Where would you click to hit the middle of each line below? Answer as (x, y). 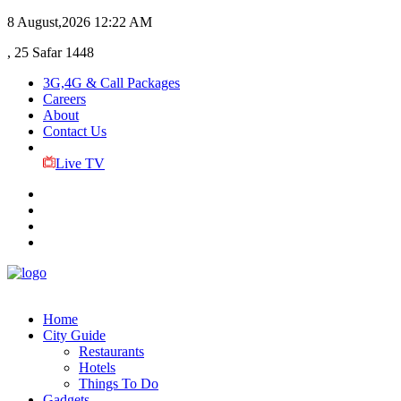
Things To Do (119, 384)
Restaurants (111, 351)
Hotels (97, 367)
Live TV (80, 163)
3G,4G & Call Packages (111, 83)
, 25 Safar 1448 (51, 52)
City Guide (74, 335)
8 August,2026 (49, 22)
